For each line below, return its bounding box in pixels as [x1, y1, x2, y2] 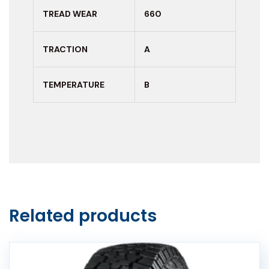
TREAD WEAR [43, 8, 97, 19]
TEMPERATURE [43, 79, 104, 90]
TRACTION [43, 43, 88, 55]
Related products [9, 204, 157, 228]
